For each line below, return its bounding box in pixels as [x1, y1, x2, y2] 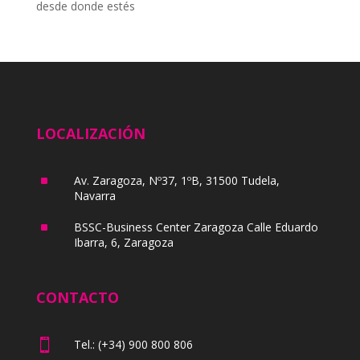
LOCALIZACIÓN [35, 124, 145, 143]
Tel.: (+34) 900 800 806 [73, 337, 193, 352]
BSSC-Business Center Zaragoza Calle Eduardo [73, 219, 318, 235]
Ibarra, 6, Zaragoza [73, 235, 174, 250]
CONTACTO [35, 288, 119, 307]
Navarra [73, 188, 116, 203]
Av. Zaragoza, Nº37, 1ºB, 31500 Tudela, [73, 173, 280, 188]
